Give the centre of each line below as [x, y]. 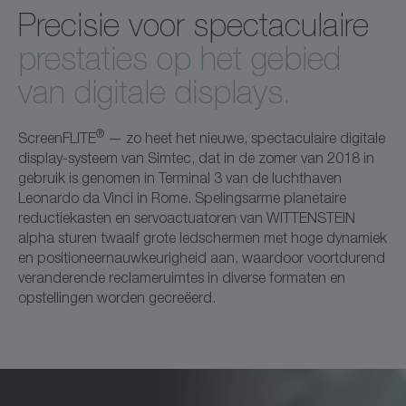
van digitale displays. [155, 92]
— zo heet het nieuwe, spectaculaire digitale [245, 137]
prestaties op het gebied [179, 58]
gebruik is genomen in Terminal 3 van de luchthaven [180, 177]
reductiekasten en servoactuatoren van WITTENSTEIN [187, 217]
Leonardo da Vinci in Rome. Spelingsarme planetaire [182, 197]
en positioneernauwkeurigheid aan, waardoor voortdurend [202, 257]
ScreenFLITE [57, 137]
